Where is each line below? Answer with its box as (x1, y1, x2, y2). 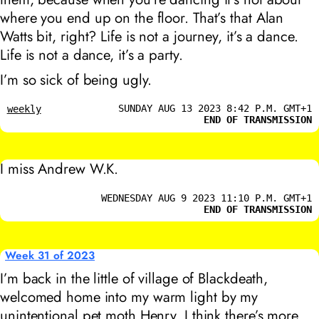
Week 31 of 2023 (5, 247, 95, 263)
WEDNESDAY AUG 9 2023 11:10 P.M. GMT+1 (101, 192, 313, 204)
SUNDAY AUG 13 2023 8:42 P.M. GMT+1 (118, 103, 313, 115)
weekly (6, 103, 41, 115)
